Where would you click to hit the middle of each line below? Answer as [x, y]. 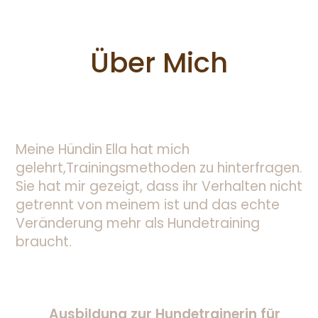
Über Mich [159, 63]
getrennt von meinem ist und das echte [147, 205]
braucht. [43, 242]
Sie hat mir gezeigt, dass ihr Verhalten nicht [159, 187]
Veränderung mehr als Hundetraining [137, 224]
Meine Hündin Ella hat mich [102, 150]
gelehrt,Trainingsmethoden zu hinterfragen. [159, 168]
